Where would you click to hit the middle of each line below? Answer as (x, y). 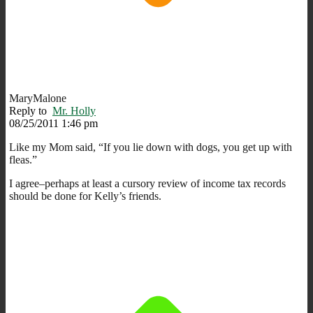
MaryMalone (38, 98)
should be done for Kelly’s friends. (85, 196)
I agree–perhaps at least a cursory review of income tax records (147, 183)
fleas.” (23, 159)
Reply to (31, 110)
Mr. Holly (74, 110)
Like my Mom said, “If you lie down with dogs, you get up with (151, 147)
